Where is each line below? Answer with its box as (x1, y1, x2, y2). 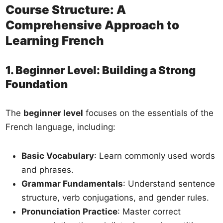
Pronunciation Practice (21, 206, 118, 217)
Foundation (5, 77, 68, 91)
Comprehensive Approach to (5, 17, 180, 32)
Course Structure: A (5, 2, 126, 17)
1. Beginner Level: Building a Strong (5, 63, 196, 77)
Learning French (5, 33, 105, 48)
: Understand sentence (123, 178, 216, 189)
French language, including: (5, 121, 116, 132)
